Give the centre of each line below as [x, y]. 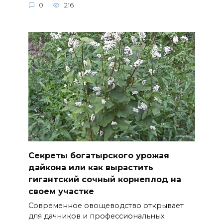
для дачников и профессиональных [96, 216]
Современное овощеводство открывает [106, 205]
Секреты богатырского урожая [99, 155]
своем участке [61, 191]
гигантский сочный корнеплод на [105, 179]
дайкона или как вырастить [91, 167]
